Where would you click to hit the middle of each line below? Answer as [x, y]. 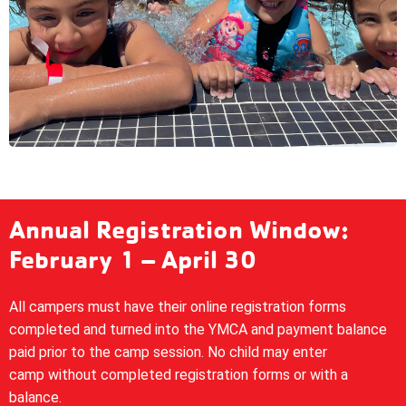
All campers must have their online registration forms [178, 306]
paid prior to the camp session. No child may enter [168, 352]
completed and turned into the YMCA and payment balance [198, 329]
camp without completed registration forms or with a [179, 374]
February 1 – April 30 [133, 258]
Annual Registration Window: [179, 228]
